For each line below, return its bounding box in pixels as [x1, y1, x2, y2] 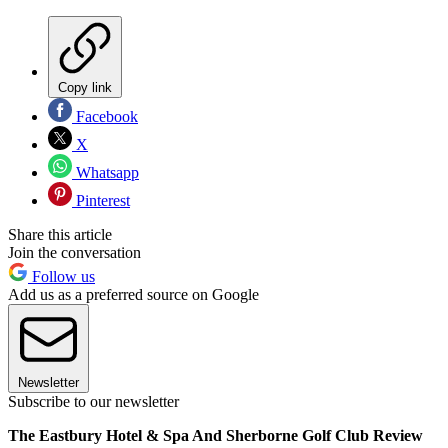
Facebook [72, 107, 138, 125]
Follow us [28, 267, 95, 285]
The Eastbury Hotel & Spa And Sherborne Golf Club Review [8, 426, 423, 444]
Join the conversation [8, 243, 141, 261]
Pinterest [72, 191, 130, 209]
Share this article [8, 225, 112, 243]
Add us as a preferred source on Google [8, 285, 259, 303]
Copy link [58, 79, 112, 95]
